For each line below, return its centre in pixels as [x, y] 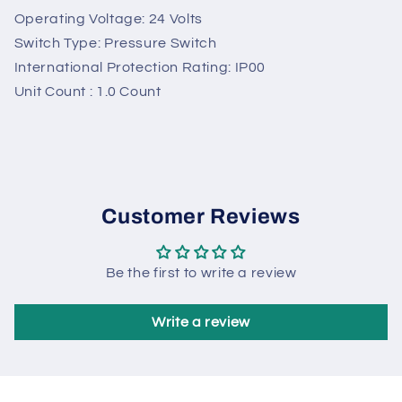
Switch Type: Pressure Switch [115, 120]
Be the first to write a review [201, 350]
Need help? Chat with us [172, 38]
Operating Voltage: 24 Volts [108, 96]
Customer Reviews [201, 293]
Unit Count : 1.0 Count [87, 168]
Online [155, 23]
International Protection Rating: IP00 [140, 144]
